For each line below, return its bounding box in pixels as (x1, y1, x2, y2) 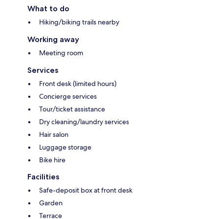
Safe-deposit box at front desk (39, 186, 132, 195)
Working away (27, 35, 79, 44)
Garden (39, 198, 63, 208)
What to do (27, 4, 69, 14)
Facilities (27, 172, 59, 182)
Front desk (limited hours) (39, 79, 116, 88)
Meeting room (39, 48, 83, 58)
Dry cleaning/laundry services (39, 117, 129, 127)
